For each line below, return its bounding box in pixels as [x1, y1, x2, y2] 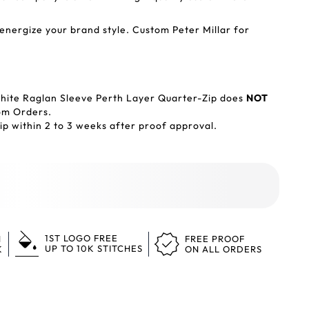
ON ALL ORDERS [185, 243, 262, 255]
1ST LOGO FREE [45, 232, 118, 243]
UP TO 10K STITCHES [45, 243, 143, 254]
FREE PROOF [185, 233, 245, 244]
